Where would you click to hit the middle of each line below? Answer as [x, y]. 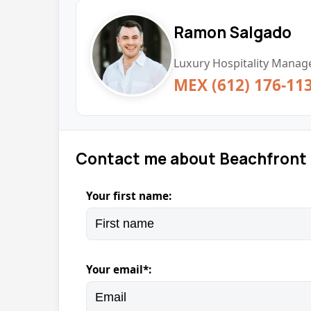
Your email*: [119, 269]
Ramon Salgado [233, 32]
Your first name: [129, 196]
